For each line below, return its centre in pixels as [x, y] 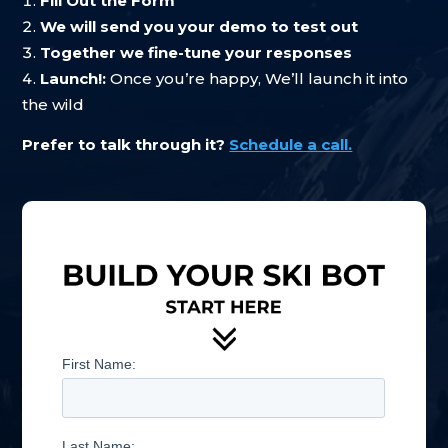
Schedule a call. [291, 144]
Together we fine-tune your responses [196, 52]
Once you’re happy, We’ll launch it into [257, 78]
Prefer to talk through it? [126, 144]
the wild [53, 104]
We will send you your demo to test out [199, 26]
